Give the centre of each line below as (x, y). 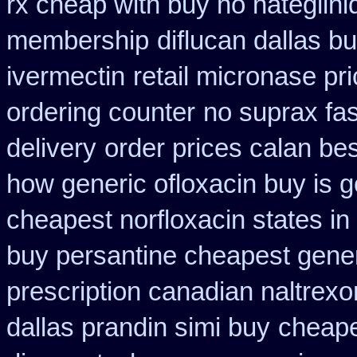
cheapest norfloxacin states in (178, 220)
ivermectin (66, 76)
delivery (51, 148)
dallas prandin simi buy (138, 328)
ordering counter (101, 112)
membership (78, 41)
